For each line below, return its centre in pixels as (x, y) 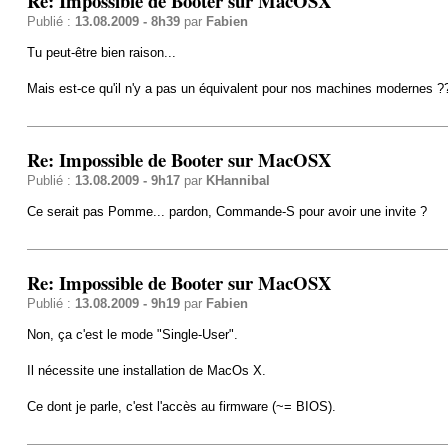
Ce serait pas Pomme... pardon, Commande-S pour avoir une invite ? (226, 211)
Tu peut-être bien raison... (101, 52)
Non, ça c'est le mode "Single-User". (132, 334)
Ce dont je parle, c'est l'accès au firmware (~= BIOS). (181, 406)
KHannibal (237, 180)
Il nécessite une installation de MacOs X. (146, 370)
